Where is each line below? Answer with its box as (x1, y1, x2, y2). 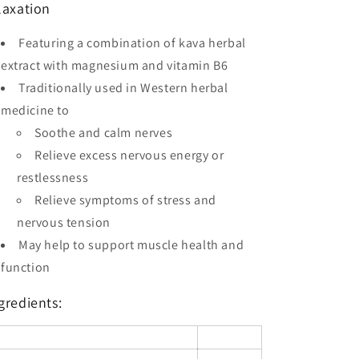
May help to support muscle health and (18, 236, 244, 253)
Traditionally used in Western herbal (18, 79, 228, 96)
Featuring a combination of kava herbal (18, 34, 246, 51)
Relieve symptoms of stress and (34, 191, 217, 208)
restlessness (17, 168, 89, 186)
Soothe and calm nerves (34, 123, 173, 141)
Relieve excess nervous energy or (34, 146, 224, 163)
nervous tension (17, 213, 111, 231)
